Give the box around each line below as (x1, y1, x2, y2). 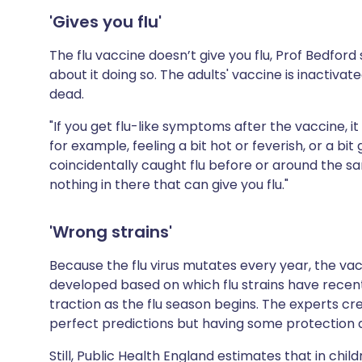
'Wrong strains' (49, 221, 172, 243)
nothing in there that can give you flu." (49, 175, 288, 194)
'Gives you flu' (49, 11, 162, 33)
